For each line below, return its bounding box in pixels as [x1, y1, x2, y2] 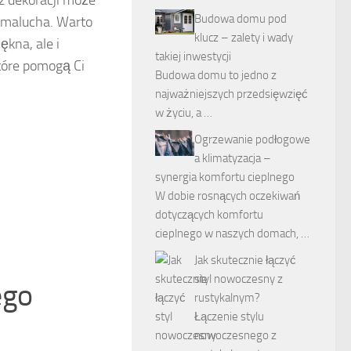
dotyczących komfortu [155, 207, 263, 222]
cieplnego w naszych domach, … [155, 226, 309, 241]
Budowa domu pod [194, 11, 287, 26]
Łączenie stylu [194, 309, 264, 324]
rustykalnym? [194, 290, 260, 305]
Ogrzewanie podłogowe [194, 132, 310, 147]
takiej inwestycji [155, 49, 231, 63]
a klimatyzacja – [194, 150, 271, 165]
